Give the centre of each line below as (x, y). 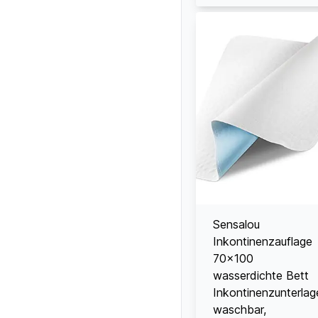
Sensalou (236, 224)
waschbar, (240, 309)
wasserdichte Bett (261, 275)
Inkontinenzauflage (263, 241)
